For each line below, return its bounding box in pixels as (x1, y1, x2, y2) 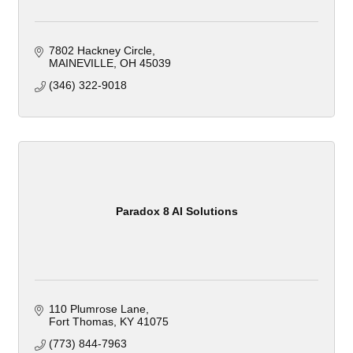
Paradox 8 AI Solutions (115, 204, 238, 217)
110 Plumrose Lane (48, 303, 146, 315)
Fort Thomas (48, 315, 113, 328)
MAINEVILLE (48, 57, 113, 69)
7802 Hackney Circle (48, 44, 152, 57)
